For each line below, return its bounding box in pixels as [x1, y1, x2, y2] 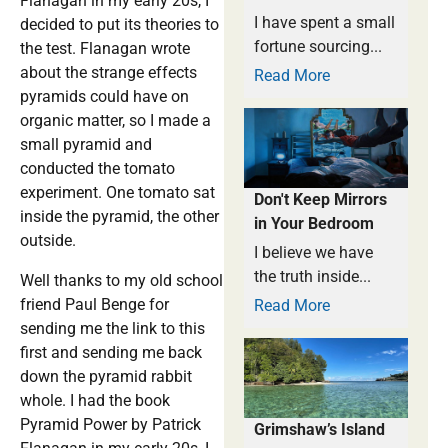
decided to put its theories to [20, 15, 219, 35]
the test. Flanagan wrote [20, 39, 190, 59]
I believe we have [254, 243, 373, 263]
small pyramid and [20, 135, 152, 155]
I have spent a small [254, 13, 395, 33]
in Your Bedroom [254, 214, 374, 234]
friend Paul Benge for [20, 295, 169, 315]
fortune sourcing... [254, 37, 382, 57]
